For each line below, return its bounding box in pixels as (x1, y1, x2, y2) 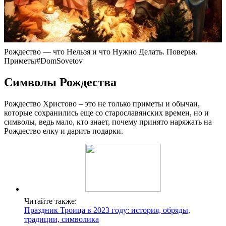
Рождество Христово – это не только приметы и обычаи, (4, 99, 200, 108)
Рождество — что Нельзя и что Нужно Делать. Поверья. (4, 47, 197, 56)
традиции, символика (24, 214, 99, 223)
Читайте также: (24, 196, 77, 205)
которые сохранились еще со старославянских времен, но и (4, 108, 209, 117)
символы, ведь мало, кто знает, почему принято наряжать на (4, 117, 212, 126)
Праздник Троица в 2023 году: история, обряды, (24, 205, 190, 214)
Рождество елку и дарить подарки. (4, 126, 123, 135)
